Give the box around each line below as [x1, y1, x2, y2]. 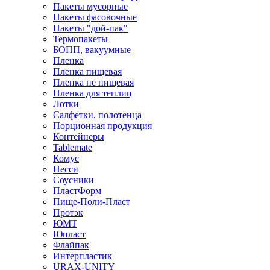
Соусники [53, 174, 94, 185]
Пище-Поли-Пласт [53, 196, 130, 207]
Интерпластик [53, 250, 112, 261]
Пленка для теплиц [53, 87, 132, 98]
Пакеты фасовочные [53, 11, 137, 22]
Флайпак [53, 239, 89, 250]
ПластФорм [53, 185, 101, 196]
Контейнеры [53, 131, 104, 142]
